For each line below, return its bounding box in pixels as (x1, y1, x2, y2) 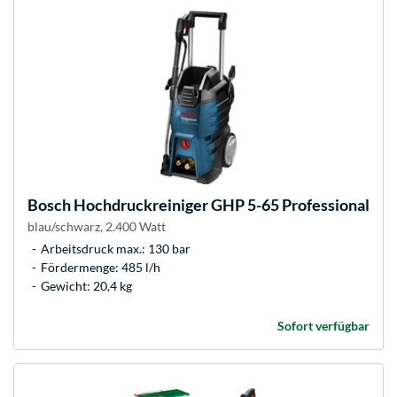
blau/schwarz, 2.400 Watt (27, 219, 166, 235)
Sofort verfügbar (277, 318, 370, 334)
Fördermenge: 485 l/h (41, 260, 160, 276)
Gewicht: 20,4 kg (41, 278, 132, 294)
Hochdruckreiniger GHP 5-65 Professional (71, 195, 370, 215)
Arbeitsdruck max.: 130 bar (41, 241, 191, 257)
